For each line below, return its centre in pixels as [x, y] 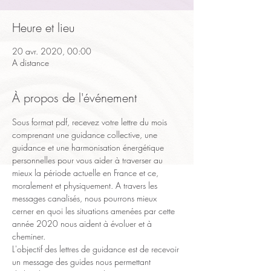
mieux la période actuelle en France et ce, [87, 173]
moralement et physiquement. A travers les [86, 185]
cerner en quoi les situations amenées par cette [95, 211]
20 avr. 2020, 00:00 [52, 51]
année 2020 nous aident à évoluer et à [83, 224]
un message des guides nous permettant [83, 262]
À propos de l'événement [74, 98]
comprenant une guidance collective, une [86, 135]
